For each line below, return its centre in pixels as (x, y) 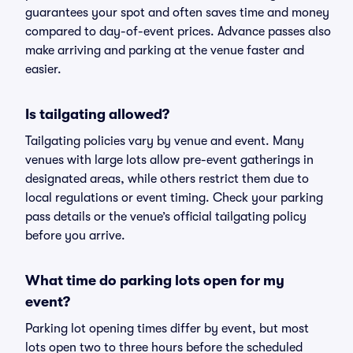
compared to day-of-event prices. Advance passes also (178, 32)
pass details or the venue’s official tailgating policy (166, 217)
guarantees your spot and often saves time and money (177, 13)
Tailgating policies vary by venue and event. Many (165, 141)
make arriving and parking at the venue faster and (165, 50)
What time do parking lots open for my (155, 281)
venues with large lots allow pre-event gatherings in (169, 160)
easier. (43, 69)
